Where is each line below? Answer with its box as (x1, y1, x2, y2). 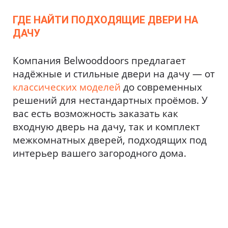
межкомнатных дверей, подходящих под (13, 133, 207, 147)
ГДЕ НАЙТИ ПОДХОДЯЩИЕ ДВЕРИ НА (13, 14, 198, 26)
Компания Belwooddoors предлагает (13, 54, 186, 68)
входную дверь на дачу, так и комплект (13, 120, 200, 134)
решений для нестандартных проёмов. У (13, 94, 208, 107)
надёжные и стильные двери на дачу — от (13, 67, 215, 81)
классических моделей (13, 80, 121, 94)
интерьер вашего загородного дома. (13, 147, 186, 160)
